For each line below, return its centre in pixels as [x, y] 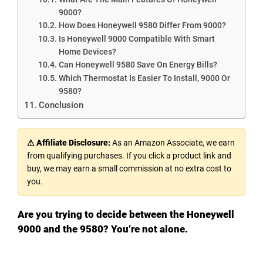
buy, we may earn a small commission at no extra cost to [129, 168]
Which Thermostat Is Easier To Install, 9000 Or [144, 78]
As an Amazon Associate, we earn [173, 142]
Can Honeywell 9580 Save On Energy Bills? [138, 64]
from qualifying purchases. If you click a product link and [129, 155]
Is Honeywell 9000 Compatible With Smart [136, 38]
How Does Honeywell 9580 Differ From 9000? [142, 25]
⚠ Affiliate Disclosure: [69, 142]
